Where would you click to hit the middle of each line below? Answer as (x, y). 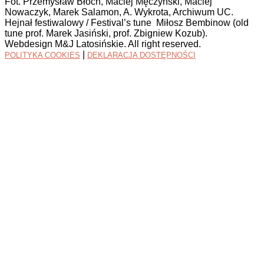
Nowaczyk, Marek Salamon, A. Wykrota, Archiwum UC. (119, 12)
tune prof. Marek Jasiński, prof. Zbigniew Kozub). (106, 33)
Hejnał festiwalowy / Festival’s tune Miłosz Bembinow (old (127, 22)
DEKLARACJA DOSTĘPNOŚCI (141, 55)
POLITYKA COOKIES (42, 55)
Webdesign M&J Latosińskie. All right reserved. (103, 44)
